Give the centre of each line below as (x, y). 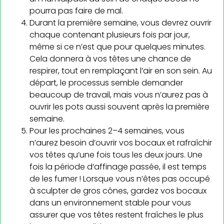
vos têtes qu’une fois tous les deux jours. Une (116, 154)
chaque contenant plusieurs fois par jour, (110, 34)
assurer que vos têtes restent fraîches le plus (116, 214)
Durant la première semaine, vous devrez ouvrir (120, 22)
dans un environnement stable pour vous (110, 202)
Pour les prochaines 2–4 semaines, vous (107, 130)
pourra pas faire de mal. (76, 10)
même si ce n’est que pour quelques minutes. (117, 46)
